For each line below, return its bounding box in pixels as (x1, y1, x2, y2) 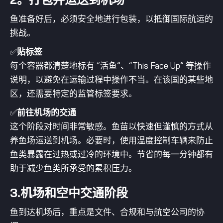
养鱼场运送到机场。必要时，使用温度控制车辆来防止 (10, 135, 213, 145)
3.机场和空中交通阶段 (10, 185, 128, 200)
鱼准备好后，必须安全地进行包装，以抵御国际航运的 (10, 13, 213, 24)
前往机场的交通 (17, 107, 76, 117)
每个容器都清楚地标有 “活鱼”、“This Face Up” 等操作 (10, 60, 211, 71)
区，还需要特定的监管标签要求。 (10, 88, 137, 99)
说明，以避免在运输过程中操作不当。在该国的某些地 (10, 74, 213, 85)
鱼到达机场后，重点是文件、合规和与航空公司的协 (10, 207, 205, 217)
